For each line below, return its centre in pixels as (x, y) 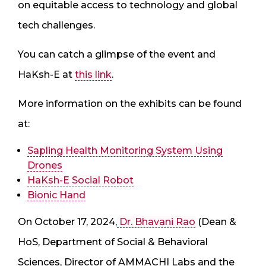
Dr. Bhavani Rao (156, 221)
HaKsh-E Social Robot (80, 180)
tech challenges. (56, 25)
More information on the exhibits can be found (130, 103)
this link (93, 74)
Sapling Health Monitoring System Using (125, 150)
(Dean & (216, 221)
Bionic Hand (56, 195)
